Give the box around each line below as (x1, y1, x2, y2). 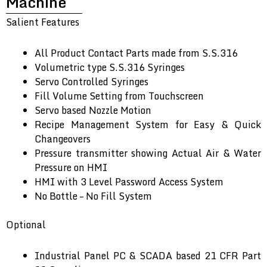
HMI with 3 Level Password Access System (35, 174, 223, 190)
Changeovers (35, 131, 91, 147)
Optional (6, 217, 46, 233)
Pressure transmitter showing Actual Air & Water (35, 145, 261, 162)
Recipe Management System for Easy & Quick (35, 117, 261, 133)
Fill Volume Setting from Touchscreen (35, 88, 204, 104)
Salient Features (6, 14, 79, 30)
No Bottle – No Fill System (35, 188, 152, 204)
